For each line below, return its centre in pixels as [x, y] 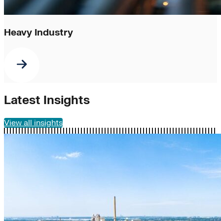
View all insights [33, 123]
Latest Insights [47, 101]
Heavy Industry [38, 32]
